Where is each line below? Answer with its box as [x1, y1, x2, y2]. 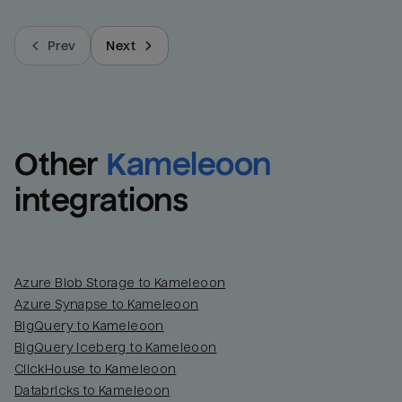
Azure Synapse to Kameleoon [14, 297, 199, 312]
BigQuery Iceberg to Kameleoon [14, 340, 217, 355]
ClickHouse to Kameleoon [14, 362, 177, 377]
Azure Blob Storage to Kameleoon [14, 275, 226, 291]
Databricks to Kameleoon [14, 383, 170, 398]
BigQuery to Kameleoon [14, 319, 164, 334]
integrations [14, 183, 188, 219]
